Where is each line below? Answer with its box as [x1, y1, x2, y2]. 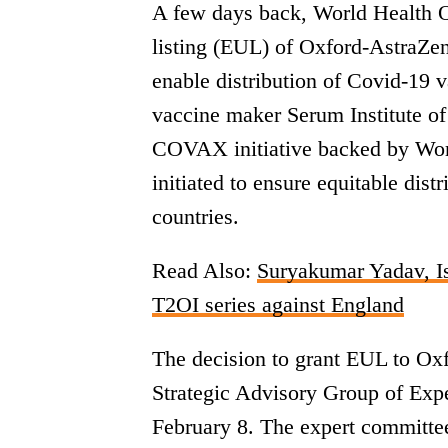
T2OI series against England [152, 292, 404, 317]
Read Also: [152, 258, 257, 283]
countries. [152, 204, 239, 229]
